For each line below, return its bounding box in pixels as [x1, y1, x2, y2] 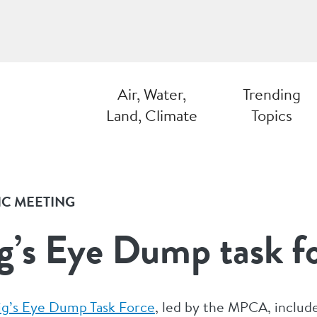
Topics [251, 105, 292, 126]
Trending [243, 83, 301, 105]
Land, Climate [106, 105, 197, 126]
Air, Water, [117, 83, 186, 105]
